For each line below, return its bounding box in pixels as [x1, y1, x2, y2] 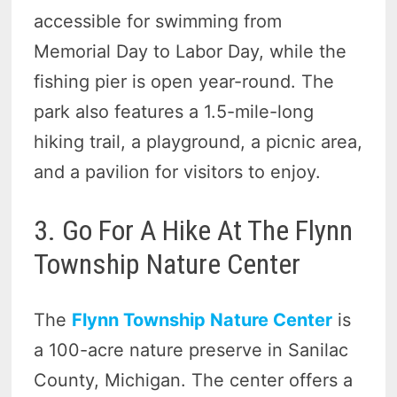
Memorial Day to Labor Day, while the [34, 41, 347, 62]
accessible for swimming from [34, 11, 283, 32]
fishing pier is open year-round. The [34, 71, 335, 92]
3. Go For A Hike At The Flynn [34, 214, 354, 247]
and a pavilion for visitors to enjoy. [34, 161, 322, 183]
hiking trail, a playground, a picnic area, [34, 131, 363, 152]
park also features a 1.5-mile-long [34, 101, 315, 122]
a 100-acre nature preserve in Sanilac [34, 339, 349, 361]
